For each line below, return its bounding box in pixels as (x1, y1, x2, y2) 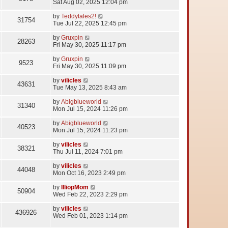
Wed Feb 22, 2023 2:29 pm (53, 191, 128, 198)
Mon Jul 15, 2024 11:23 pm (53, 127, 128, 134)
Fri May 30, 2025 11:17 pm (53, 41, 126, 49)
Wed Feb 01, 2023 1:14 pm (53, 212, 128, 220)
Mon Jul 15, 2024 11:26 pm (53, 105, 128, 113)
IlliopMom (61, 184, 89, 191)
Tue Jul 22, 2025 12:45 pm (53, 20, 127, 27)
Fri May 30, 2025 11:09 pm (53, 63, 126, 70)
